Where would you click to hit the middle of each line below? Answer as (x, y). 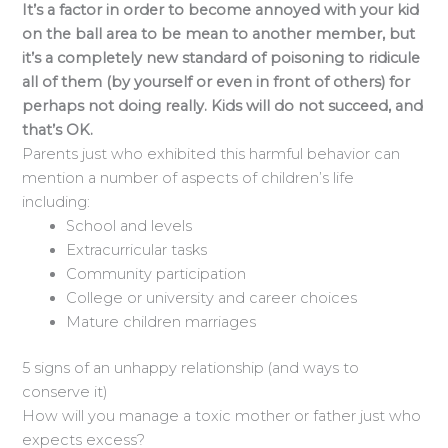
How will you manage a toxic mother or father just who (222, 416)
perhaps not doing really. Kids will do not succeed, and (223, 106)
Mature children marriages (161, 322)
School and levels (129, 226)
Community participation (156, 274)
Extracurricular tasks (137, 250)
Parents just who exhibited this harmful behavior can (211, 154)
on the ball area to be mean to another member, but (219, 34)
